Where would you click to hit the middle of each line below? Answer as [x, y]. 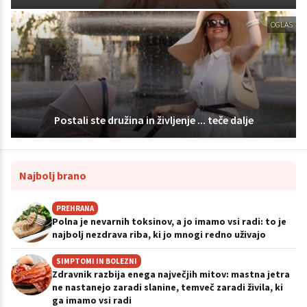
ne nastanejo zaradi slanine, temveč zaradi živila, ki [168, 287]
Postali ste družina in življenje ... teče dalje [153, 120]
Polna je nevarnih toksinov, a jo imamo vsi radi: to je [169, 221]
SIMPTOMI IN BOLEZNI [97, 261]
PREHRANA [75, 208]
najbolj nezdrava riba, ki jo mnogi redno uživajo [159, 234]
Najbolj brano [53, 175]
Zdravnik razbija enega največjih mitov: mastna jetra [171, 274]
